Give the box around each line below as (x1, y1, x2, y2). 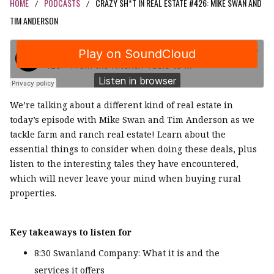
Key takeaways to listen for (10, 226, 131, 239)
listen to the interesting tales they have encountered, (10, 158, 239, 170)
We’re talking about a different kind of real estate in (10, 99, 233, 111)
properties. (10, 187, 56, 199)
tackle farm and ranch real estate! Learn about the (10, 128, 226, 141)
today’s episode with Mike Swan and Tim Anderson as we (10, 114, 254, 126)
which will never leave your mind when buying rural (10, 172, 241, 185)
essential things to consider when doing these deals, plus (10, 143, 257, 155)
